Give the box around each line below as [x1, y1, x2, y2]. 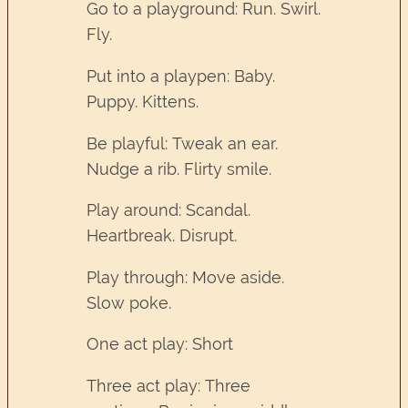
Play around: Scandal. [87, 200, 251, 220]
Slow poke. [87, 292, 172, 312]
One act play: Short [87, 334, 234, 354]
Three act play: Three [87, 376, 251, 396]
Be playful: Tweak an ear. [87, 133, 279, 153]
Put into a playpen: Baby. [87, 66, 276, 86]
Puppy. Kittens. [87, 91, 199, 111]
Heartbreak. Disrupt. [87, 226, 238, 246]
